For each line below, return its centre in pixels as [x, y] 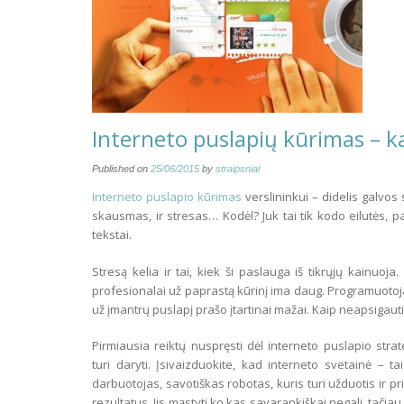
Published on [121, 169]
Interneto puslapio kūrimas [167, 197]
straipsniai [238, 169]
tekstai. [112, 234]
